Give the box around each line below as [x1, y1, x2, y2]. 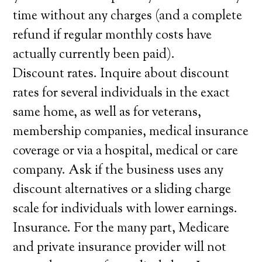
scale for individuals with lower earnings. [13, 200, 238, 219]
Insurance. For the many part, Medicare [13, 219, 230, 238]
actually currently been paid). [13, 46, 175, 64]
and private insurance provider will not [13, 239, 227, 257]
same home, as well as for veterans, [13, 104, 202, 122]
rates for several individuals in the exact [13, 84, 230, 103]
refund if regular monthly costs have [13, 26, 212, 45]
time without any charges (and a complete [13, 7, 243, 26]
